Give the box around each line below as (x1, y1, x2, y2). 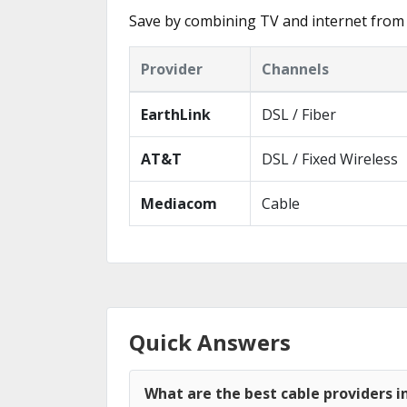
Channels (262, 59, 329, 79)
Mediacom (141, 194, 217, 213)
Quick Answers (129, 327, 291, 357)
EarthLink (141, 104, 211, 124)
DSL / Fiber (262, 104, 336, 124)
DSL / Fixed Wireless (262, 149, 398, 169)
